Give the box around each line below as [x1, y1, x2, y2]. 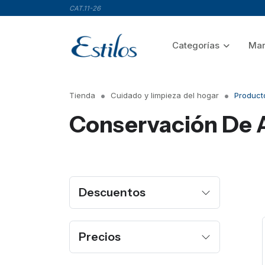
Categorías [172, 40, 220, 51]
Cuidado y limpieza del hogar [111, 91, 219, 100]
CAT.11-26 [69, 4, 101, 12]
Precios [79, 230, 121, 244]
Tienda [69, 91, 95, 100]
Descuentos [79, 185, 146, 199]
